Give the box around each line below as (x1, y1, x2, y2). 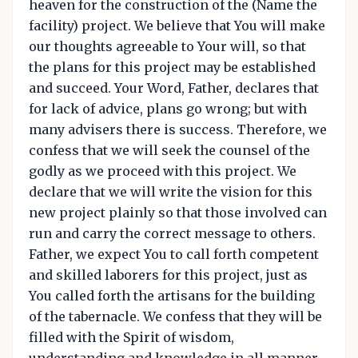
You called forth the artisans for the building (29, 287, 315, 304)
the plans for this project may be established (29, 58, 316, 75)
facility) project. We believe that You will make (29, 17, 325, 34)
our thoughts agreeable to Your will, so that (29, 38, 306, 54)
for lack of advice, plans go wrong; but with (29, 100, 307, 117)
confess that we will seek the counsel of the (29, 141, 310, 158)
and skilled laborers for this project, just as (29, 266, 308, 283)
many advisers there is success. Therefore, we (29, 121, 327, 137)
